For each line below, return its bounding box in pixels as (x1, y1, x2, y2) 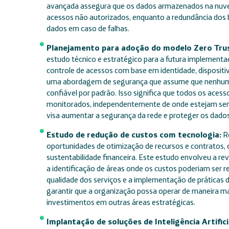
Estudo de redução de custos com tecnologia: (46, 129, 221, 140)
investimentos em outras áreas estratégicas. (46, 197, 195, 207)
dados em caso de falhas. (46, 23, 129, 33)
